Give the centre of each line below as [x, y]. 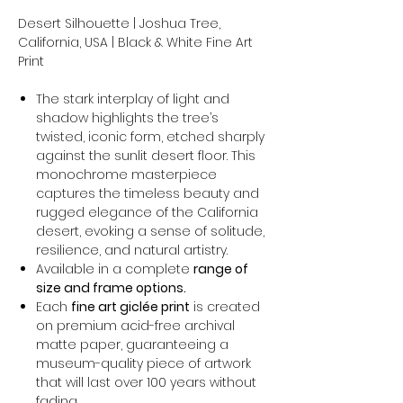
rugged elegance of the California [147, 212]
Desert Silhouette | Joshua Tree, [119, 23]
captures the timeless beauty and [148, 193]
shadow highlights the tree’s [127, 117]
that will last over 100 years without [146, 382]
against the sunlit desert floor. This [146, 155]
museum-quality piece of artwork [143, 363]
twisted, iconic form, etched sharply [150, 136]
